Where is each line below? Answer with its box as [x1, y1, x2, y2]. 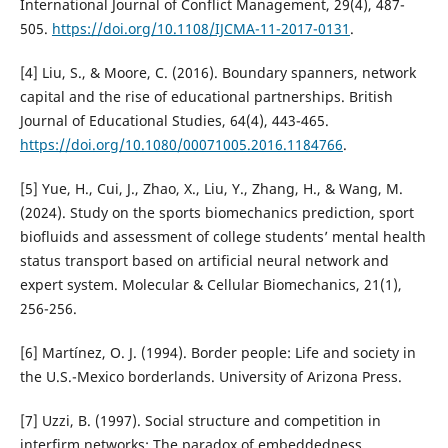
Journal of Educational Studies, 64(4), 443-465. [19, 111, 329, 131]
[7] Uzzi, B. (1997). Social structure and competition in [19, 411, 381, 431]
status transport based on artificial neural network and [19, 251, 389, 271]
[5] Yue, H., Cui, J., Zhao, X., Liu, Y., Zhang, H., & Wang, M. [19, 179, 403, 199]
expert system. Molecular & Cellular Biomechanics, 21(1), [19, 275, 402, 295]
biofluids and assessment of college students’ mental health [19, 227, 426, 247]
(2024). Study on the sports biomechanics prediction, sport [19, 203, 414, 223]
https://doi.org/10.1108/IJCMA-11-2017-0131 [51, 19, 350, 39]
